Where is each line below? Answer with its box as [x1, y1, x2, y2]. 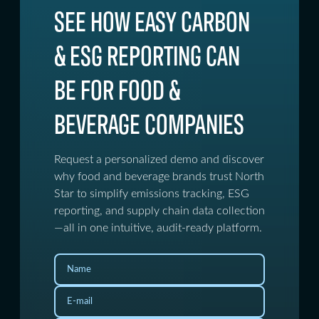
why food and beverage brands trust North [54, 171, 264, 182]
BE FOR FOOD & [54, 69, 180, 107]
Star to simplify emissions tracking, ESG [54, 188, 249, 199]
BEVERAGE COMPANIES [54, 103, 244, 141]
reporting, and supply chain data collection [54, 205, 265, 216]
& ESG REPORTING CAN [54, 35, 240, 73]
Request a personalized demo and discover [54, 154, 264, 165]
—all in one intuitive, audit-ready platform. [54, 222, 262, 234]
